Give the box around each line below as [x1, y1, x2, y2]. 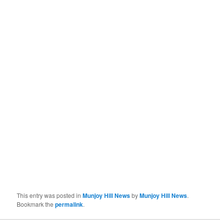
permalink [55, 199, 83, 209]
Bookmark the [17, 199, 55, 208]
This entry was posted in [17, 191, 83, 199]
